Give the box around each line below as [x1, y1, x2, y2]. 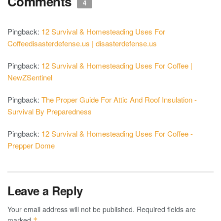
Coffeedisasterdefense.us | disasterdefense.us [7, 38, 157, 49]
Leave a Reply [7, 182, 83, 199]
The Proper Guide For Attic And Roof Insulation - [41, 94, 197, 105]
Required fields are [137, 204, 196, 215]
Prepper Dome [7, 140, 55, 151]
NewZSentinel [7, 72, 52, 83]
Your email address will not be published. [7, 204, 135, 215]
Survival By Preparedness [7, 106, 92, 117]
